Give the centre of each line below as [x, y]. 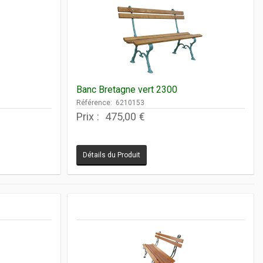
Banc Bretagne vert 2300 [127, 89]
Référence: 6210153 [110, 102]
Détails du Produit [111, 155]
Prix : [89, 116]
